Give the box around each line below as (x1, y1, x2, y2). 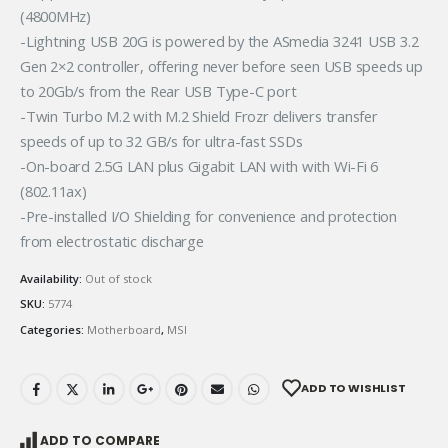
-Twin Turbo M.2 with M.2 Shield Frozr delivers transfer (20, 106, 378, 127)
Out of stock (85, 270, 152, 286)
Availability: (20, 270, 85, 286)
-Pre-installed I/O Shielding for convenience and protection (20, 206, 397, 227)
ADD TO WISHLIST (301, 380, 406, 397)
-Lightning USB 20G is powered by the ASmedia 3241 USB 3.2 (20, 31, 419, 52)
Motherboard (87, 321, 161, 337)
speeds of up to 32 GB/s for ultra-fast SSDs (20, 131, 303, 152)
